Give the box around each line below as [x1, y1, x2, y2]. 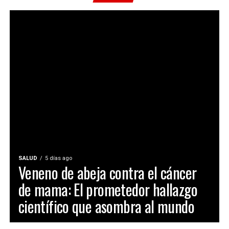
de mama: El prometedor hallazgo [18, 178, 197, 201]
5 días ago [44, 155, 72, 162]
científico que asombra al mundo [18, 195, 194, 218]
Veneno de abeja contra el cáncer [18, 161, 197, 184]
